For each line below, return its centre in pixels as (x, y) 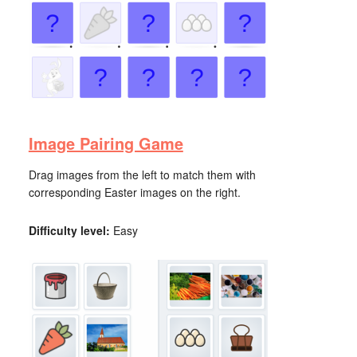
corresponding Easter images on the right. (134, 192)
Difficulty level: (69, 230)
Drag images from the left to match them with (142, 175)
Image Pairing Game (106, 143)
